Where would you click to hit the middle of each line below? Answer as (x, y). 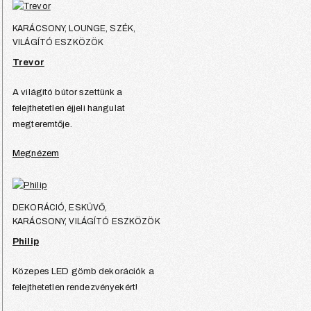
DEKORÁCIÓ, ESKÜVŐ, (60, 207)
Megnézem (36, 153)
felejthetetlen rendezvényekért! (75, 287)
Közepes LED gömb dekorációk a (83, 271)
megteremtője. (42, 124)
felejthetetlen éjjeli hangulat (69, 108)
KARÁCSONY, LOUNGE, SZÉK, (74, 28)
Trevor (28, 62)
